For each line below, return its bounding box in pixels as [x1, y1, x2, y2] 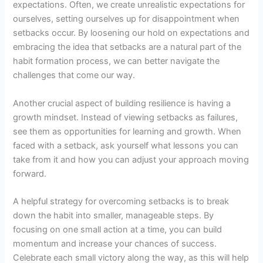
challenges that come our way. [13, 70, 136, 81]
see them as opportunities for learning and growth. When [13, 126, 242, 137]
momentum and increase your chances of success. [13, 238, 217, 249]
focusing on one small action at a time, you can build [13, 224, 222, 235]
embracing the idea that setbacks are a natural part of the [13, 42, 242, 53]
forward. [13, 168, 47, 179]
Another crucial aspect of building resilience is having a [13, 97, 231, 109]
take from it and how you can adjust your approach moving [13, 154, 249, 165]
